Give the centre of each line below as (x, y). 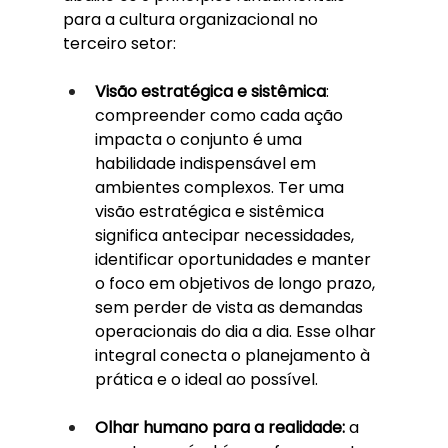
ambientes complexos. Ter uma (221, 187)
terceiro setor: (119, 43)
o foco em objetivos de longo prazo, (236, 283)
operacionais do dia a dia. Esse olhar (237, 331)
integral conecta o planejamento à (234, 355)
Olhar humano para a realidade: (219, 427)
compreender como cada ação (220, 115)
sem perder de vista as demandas (230, 307)
